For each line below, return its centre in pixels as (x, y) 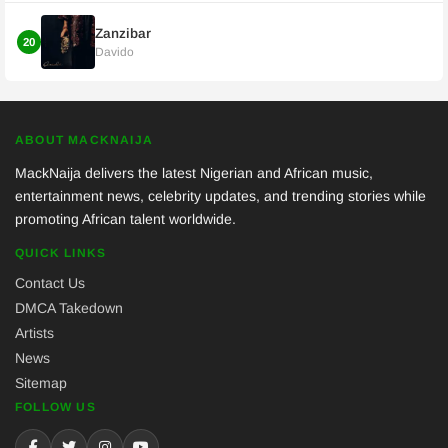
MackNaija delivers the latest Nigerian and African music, (194, 173)
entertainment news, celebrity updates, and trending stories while (220, 196)
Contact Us (50, 283)
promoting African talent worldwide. (125, 219)
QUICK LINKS (61, 253)
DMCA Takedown (69, 308)
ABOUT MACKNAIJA (84, 140)
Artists (34, 333)
